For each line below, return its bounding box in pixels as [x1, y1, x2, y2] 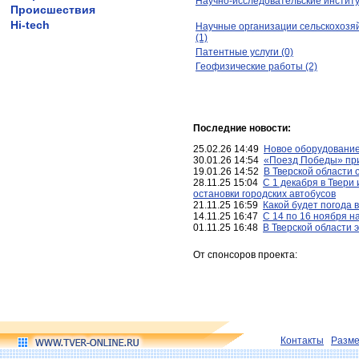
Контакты [280, 335, 324, 346]
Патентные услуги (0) [196, 46, 293, 58]
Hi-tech [10, 18, 50, 31]
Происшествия [10, 3, 95, 16]
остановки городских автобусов [193, 188, 336, 200]
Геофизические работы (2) [196, 61, 317, 72]
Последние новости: [193, 123, 291, 134]
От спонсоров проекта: [193, 249, 297, 260]
